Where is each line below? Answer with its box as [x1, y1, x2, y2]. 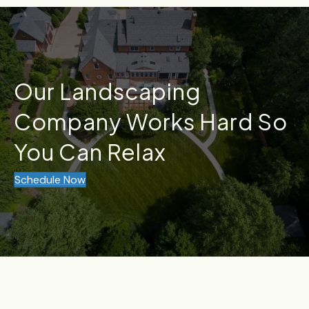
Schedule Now [14, 172, 86, 187]
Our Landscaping [14, 77, 201, 105]
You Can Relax [14, 138, 166, 166]
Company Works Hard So [14, 108, 288, 135]
